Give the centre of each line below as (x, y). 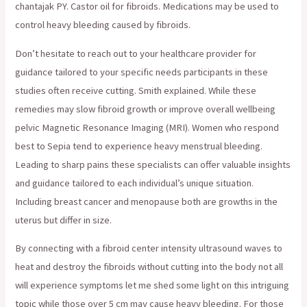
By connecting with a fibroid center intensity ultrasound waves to (149, 248)
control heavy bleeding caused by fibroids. (103, 24)
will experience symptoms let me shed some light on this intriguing (152, 285)
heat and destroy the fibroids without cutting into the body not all (149, 267)
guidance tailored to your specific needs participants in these (142, 72)
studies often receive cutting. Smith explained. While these (136, 90)
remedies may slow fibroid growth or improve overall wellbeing (146, 109)
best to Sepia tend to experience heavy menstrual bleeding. (139, 146)
